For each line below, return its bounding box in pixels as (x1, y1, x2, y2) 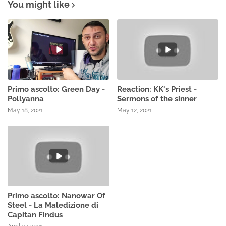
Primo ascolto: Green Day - (8, 85, 105, 94)
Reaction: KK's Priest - (117, 85, 197, 94)
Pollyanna (8, 94, 44, 104)
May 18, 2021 (8, 107, 43, 115)
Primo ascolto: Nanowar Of (8, 191, 105, 201)
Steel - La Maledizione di (8, 201, 98, 210)
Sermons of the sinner (117, 94, 197, 104)
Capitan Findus (8, 210, 63, 220)
